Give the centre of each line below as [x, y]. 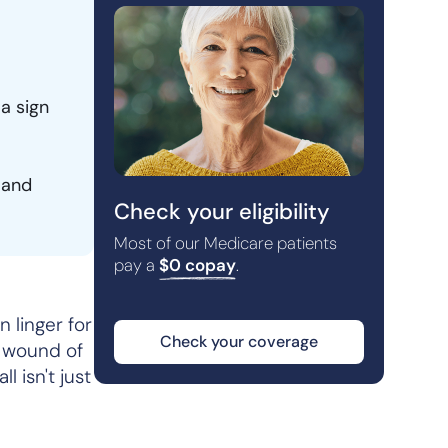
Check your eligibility [222, 211]
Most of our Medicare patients [225, 243]
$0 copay [197, 265]
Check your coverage [239, 341]
